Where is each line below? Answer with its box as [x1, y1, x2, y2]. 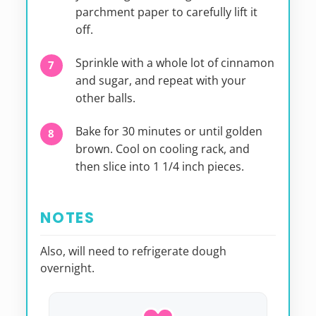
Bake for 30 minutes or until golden [75, 123, 262, 139]
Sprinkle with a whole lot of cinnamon [75, 54, 274, 71]
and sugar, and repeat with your [75, 72, 246, 88]
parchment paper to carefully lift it [75, 4, 257, 20]
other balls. [75, 90, 135, 106]
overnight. [39, 260, 95, 276]
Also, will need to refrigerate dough [39, 243, 226, 260]
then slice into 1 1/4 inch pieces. [75, 158, 244, 174]
